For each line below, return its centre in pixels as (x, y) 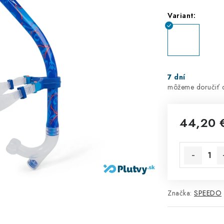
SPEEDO (208, 193)
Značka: (181, 193)
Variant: (181, 15)
